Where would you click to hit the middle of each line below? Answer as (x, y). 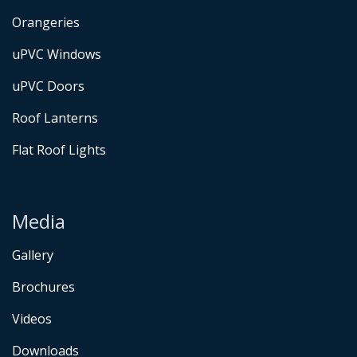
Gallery (33, 255)
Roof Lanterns (55, 118)
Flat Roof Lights (59, 150)
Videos (32, 319)
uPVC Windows (57, 54)
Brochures (43, 287)
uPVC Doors (48, 86)
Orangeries (46, 22)
